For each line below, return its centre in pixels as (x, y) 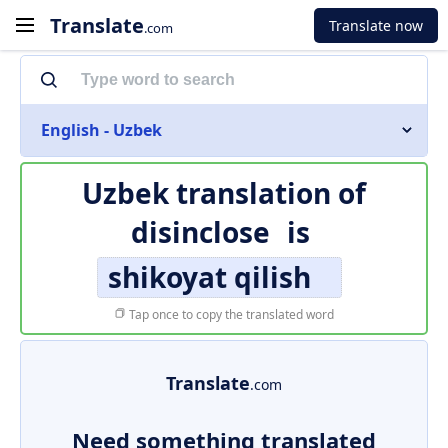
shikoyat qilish (209, 277)
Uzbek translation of (224, 193)
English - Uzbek (101, 130)
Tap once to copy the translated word (230, 314)
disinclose (200, 232)
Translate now (376, 25)
